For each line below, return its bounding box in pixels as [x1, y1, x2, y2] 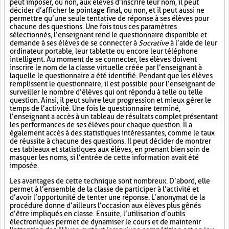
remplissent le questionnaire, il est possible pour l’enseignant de [10, 80, 215, 88]
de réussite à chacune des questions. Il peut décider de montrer [10, 137, 211, 145]
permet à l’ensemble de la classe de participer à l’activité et [10, 185, 199, 193]
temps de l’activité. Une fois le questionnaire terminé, [10, 104, 180, 112]
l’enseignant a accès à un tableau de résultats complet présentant [10, 112, 218, 121]
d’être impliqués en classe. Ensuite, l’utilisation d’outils [10, 210, 185, 218]
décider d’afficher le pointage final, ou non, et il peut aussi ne [10, 6, 204, 14]
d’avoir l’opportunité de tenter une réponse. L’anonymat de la [10, 193, 205, 201]
